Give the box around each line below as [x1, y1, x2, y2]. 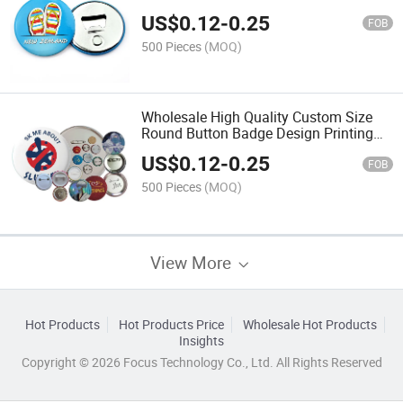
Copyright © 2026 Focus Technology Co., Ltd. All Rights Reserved [21, 354, 382, 371]
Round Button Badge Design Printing [141, 122, 374, 143]
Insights [179, 332, 224, 349]
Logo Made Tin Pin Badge [141, 139, 307, 159]
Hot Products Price [118, 316, 224, 333]
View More [150, 250, 236, 273]
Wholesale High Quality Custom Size [141, 106, 373, 127]
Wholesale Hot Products [242, 316, 377, 333]
